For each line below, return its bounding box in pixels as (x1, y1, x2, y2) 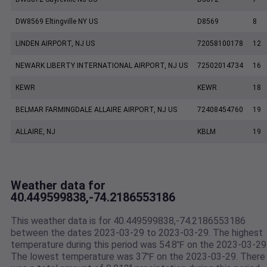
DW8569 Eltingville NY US (15, 17, 98, 26)
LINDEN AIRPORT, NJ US (15, 39, 95, 48)
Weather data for (11, 178, 105, 193)
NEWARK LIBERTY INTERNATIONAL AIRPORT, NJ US (15, 61, 188, 70)
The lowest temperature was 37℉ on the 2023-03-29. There (11, 251, 265, 263)
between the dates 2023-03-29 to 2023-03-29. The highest (11, 227, 263, 239)
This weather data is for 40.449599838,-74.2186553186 (11, 215, 246, 227)
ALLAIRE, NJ (15, 128, 55, 136)
